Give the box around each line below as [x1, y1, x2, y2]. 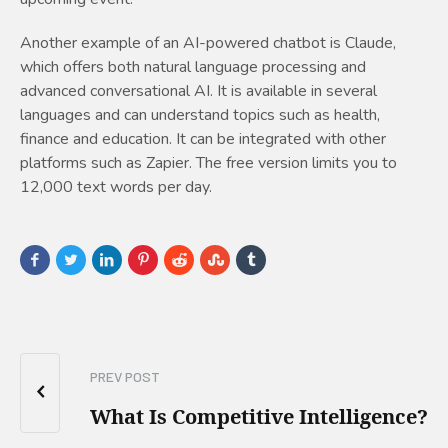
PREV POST [90, 368, 160, 386]
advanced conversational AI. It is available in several [20, 80, 377, 103]
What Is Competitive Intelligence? [90, 403, 428, 431]
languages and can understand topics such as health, [20, 104, 380, 127]
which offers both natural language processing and [20, 56, 366, 79]
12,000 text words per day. [20, 176, 212, 199]
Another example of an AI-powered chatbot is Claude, [20, 32, 396, 55]
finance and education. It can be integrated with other [20, 128, 386, 151]
